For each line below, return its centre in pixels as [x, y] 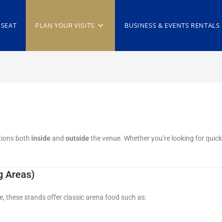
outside [77, 138]
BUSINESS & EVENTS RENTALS [172, 25]
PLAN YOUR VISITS [65, 25]
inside [41, 138]
